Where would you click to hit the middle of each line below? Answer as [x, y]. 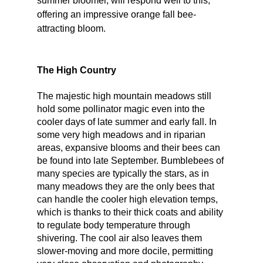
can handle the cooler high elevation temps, [128, 200]
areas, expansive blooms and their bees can [129, 148]
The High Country [76, 70]
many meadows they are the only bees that [127, 187]
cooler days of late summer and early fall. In [128, 122]
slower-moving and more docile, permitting [126, 251]
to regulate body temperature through [114, 225]
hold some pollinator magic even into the [122, 109]
